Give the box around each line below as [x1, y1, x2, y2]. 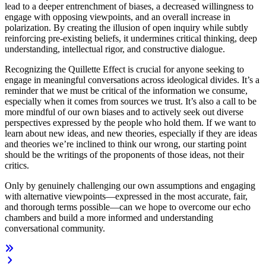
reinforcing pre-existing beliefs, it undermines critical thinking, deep [5, 33, 257, 43]
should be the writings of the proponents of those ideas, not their [5, 149, 244, 160]
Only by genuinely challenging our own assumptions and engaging [5, 180, 255, 191]
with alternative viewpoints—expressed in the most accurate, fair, [5, 191, 248, 201]
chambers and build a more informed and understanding [5, 212, 213, 223]
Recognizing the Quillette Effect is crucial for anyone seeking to [5, 64, 244, 74]
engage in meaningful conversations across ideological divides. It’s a [5, 74, 259, 85]
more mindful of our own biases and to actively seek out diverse [5, 106, 243, 117]
